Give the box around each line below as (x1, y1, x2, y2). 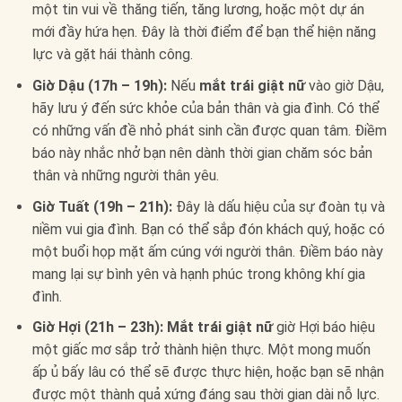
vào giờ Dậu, (304, 77, 384, 95)
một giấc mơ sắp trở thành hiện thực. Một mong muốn (31, 341, 371, 359)
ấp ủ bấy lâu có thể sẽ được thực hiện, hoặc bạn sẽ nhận (31, 363, 384, 381)
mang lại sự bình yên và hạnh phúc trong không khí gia (31, 265, 365, 283)
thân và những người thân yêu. (31, 167, 219, 185)
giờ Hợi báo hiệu (272, 319, 375, 336)
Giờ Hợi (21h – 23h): (31, 319, 163, 336)
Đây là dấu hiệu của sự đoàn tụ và (171, 197, 385, 215)
